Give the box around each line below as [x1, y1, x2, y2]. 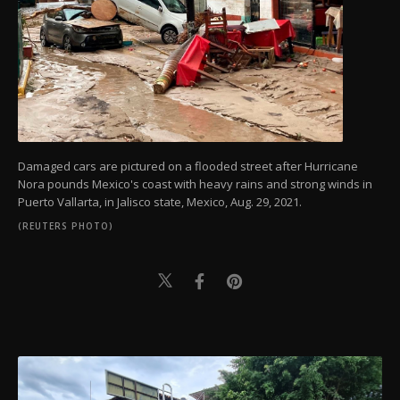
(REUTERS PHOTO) [18, 219, 113, 232]
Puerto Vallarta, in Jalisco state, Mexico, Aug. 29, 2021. [18, 193, 302, 210]
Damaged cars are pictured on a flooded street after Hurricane [18, 157, 358, 174]
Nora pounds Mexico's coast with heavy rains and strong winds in [18, 175, 372, 192]
